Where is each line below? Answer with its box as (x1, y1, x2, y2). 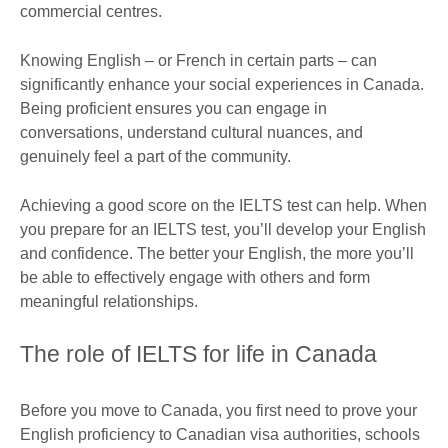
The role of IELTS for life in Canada (20, 341, 383, 368)
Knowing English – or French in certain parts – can (20, 52, 377, 70)
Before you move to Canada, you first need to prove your (20, 402, 417, 420)
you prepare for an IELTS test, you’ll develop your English (20, 221, 426, 239)
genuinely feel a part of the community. (20, 148, 291, 166)
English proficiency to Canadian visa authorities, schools (20, 426, 420, 444)
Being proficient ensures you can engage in (20, 100, 327, 118)
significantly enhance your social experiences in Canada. (20, 76, 424, 94)
